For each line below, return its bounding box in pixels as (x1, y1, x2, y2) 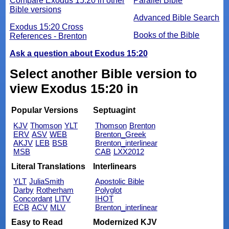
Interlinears (93, 162, 136, 171)
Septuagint (93, 106, 135, 115)
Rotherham (36, 186, 74, 195)
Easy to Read (11, 217, 63, 226)
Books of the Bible (133, 30, 200, 39)
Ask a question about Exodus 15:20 (9, 49, 148, 58)
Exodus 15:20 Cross (9, 22, 83, 31)
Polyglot (95, 186, 122, 195)
